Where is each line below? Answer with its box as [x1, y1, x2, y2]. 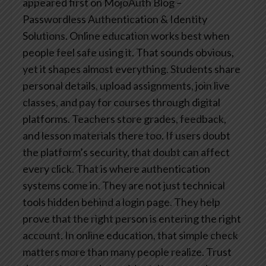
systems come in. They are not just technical [23, 178, 225, 192]
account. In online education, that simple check [23, 228, 238, 242]
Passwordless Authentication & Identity [23, 12, 207, 26]
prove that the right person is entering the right [23, 211, 241, 225]
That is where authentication [74, 161, 210, 175]
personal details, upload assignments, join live [23, 78, 230, 92]
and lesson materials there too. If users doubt [23, 128, 230, 142]
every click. [23, 161, 74, 175]
